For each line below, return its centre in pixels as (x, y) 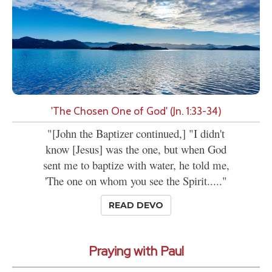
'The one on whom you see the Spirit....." (136, 181)
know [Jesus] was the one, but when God (136, 149)
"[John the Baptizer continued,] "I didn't (136, 134)
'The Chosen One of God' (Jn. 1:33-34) (136, 111)
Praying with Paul (136, 251)
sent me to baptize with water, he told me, (136, 165)
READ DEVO (136, 206)
